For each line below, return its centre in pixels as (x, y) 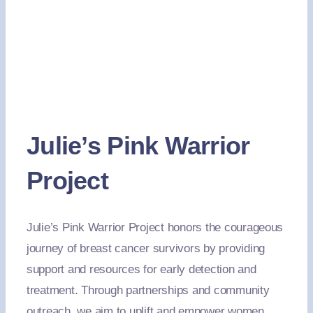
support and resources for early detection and (141, 269)
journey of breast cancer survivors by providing (145, 248)
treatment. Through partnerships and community (148, 290)
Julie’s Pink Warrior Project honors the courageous (155, 227)
